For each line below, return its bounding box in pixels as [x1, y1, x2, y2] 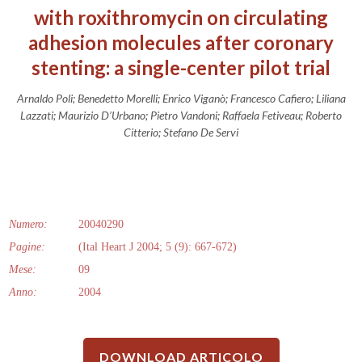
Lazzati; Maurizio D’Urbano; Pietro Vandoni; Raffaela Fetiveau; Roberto [20, 107, 342, 122]
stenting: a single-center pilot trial [32, 55, 330, 79]
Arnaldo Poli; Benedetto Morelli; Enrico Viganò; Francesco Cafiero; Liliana [16, 90, 346, 105]
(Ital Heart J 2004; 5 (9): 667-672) [78, 240, 237, 253]
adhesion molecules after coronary [28, 30, 334, 54]
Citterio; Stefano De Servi [124, 124, 238, 139]
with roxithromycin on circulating [34, 5, 328, 29]
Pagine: [9, 240, 45, 253]
